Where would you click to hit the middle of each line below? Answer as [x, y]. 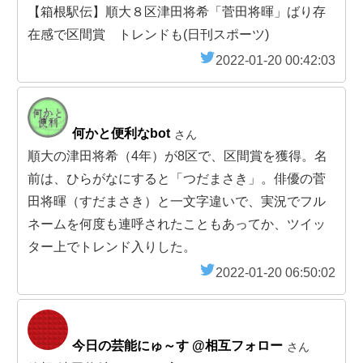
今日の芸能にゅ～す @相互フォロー [177, 345]
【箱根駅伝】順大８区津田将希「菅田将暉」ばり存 [177, 11]
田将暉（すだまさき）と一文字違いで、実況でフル [177, 201]
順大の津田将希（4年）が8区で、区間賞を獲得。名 [177, 156]
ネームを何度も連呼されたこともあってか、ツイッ [177, 224]
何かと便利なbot [121, 133]
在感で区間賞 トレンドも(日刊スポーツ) [148, 34]
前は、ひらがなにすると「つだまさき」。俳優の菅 [177, 178]
